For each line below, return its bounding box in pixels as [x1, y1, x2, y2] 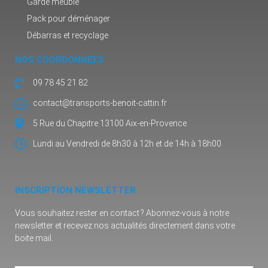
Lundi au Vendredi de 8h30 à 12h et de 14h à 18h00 [33, 139, 221, 149]
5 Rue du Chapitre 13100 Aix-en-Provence [33, 118, 187, 129]
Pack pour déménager [27, 14, 110, 24]
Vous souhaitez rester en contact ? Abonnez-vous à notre [15, 208, 229, 218]
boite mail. [15, 233, 53, 243]
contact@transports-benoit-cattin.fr [33, 98, 167, 108]
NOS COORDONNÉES [15, 54, 104, 66]
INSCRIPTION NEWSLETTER [15, 185, 136, 196]
